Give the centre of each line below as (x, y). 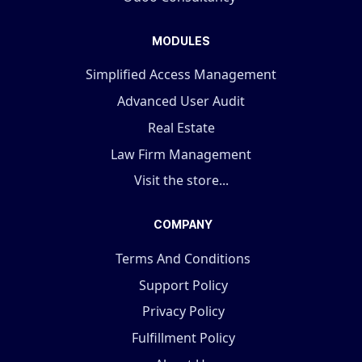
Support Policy (183, 285)
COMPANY (183, 225)
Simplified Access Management (181, 75)
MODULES (181, 40)
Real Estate (181, 127)
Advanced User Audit (181, 101)
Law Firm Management (181, 154)
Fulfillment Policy (183, 338)
